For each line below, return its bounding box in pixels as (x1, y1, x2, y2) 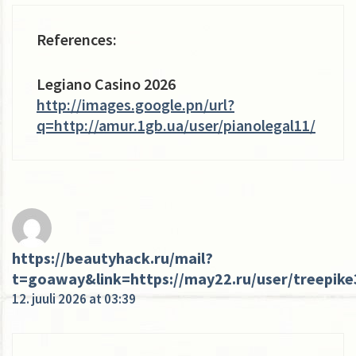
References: (37, 29, 117, 49)
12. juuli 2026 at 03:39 (12, 289, 136, 308)
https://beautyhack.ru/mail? (12, 247, 213, 268)
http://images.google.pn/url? (37, 94, 234, 114)
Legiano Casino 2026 (37, 73, 176, 94)
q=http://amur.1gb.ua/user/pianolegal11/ (37, 114, 315, 135)
